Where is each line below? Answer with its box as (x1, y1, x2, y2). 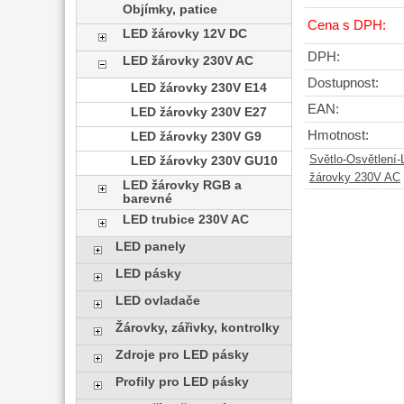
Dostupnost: (308, 76, 379, 91)
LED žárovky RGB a (123, 179, 243, 192)
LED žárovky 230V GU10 (130, 154, 278, 168)
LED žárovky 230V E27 (130, 106, 267, 119)
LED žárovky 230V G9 (130, 130, 262, 143)
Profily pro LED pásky (115, 375, 249, 389)
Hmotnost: (308, 128, 369, 143)
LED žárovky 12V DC (123, 27, 248, 41)
